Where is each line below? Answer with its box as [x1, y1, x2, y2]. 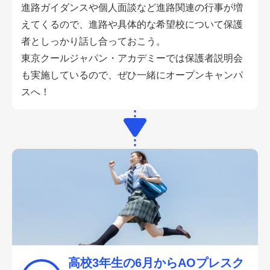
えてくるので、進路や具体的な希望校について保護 [21, 19, 243, 30]
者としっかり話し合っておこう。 [21, 36, 166, 47]
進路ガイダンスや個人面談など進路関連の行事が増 [21, 2, 243, 13]
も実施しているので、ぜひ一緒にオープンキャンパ [21, 70, 243, 81]
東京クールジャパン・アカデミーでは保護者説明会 [21, 53, 243, 64]
